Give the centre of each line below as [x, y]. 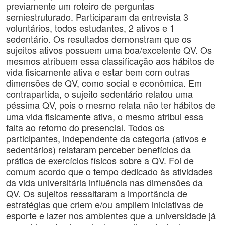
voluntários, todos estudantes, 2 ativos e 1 [90, 28]
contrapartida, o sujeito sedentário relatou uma [99, 94]
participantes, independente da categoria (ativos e [106, 138]
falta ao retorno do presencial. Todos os [85, 127]
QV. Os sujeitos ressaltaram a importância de [97, 193]
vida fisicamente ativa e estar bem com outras [98, 72]
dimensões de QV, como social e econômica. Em [104, 83]
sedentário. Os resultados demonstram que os [99, 39]
